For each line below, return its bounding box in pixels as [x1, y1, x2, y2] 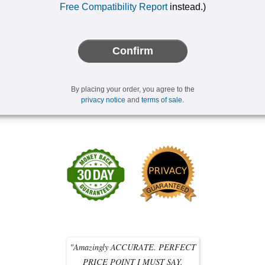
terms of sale [141, 96, 182, 105]
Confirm [112, 45, 153, 57]
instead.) [167, 2, 206, 12]
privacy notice [81, 96, 125, 105]
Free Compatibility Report [59, 2, 167, 12]
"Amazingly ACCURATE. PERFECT [69, 241, 196, 253]
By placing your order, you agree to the [70, 85, 195, 94]
